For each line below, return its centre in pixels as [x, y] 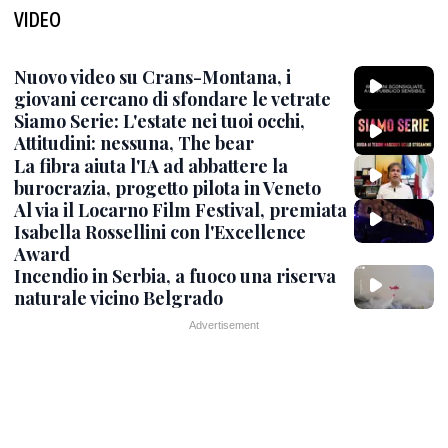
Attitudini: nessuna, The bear [134, 143]
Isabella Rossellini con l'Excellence [160, 231]
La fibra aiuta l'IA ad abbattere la [151, 165]
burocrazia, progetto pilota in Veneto [167, 187]
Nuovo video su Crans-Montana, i [152, 77]
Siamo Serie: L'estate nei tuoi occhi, [159, 121]
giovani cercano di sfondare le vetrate [172, 99]
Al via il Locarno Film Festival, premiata [180, 209]
